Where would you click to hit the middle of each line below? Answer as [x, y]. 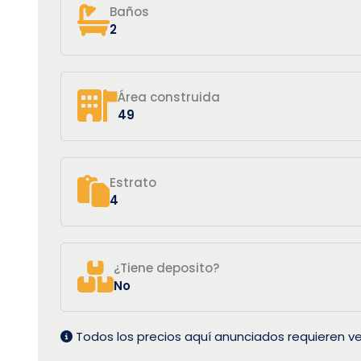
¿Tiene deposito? [166, 268]
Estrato [133, 182]
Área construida [169, 97]
